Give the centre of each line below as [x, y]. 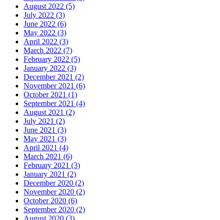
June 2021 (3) [45, 130]
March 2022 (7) [48, 51]
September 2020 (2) [54, 210]
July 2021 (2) [44, 121]
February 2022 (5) [52, 59]
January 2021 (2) [50, 174]
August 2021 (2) [49, 112]
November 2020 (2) [54, 192]
